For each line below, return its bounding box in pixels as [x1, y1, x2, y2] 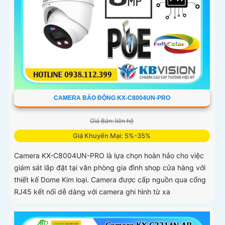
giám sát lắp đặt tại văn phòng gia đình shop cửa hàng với [14, 163, 205, 172]
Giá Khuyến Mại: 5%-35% [73, 132, 151, 140]
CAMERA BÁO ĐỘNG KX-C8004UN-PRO [53, 94, 170, 102]
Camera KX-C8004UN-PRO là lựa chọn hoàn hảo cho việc [14, 151, 204, 160]
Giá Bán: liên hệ [90, 117, 134, 125]
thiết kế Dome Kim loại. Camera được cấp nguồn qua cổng [14, 175, 206, 184]
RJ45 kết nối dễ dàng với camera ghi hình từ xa [14, 187, 170, 196]
